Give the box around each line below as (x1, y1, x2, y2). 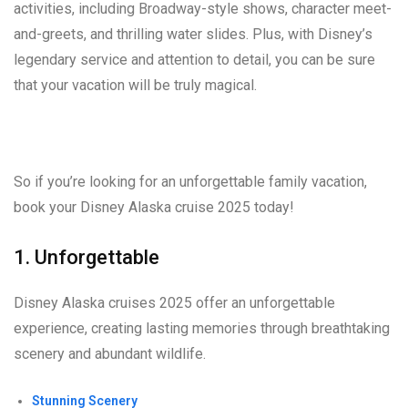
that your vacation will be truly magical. (14, 76, 257, 95)
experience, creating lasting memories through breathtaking (14, 320, 390, 338)
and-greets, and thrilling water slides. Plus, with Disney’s (14, 25, 372, 44)
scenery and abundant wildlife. (14, 345, 206, 363)
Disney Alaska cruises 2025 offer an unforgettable (14, 294, 335, 312)
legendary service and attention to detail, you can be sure (14, 51, 375, 69)
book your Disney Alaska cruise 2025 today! (14, 199, 294, 217)
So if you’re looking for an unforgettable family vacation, (14, 173, 367, 191)
